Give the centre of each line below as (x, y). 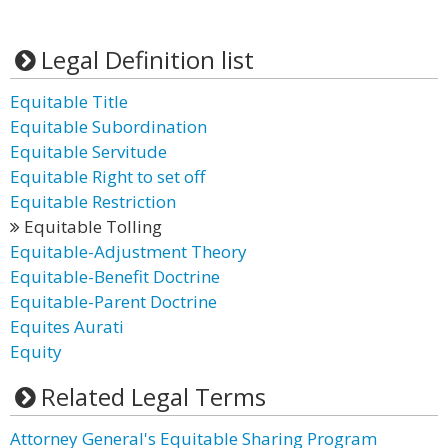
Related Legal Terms (153, 396)
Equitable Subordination (108, 126)
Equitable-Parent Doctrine (113, 301)
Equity (36, 351)
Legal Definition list (147, 59)
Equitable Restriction (93, 201)
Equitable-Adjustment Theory (128, 251)
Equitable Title (69, 101)
